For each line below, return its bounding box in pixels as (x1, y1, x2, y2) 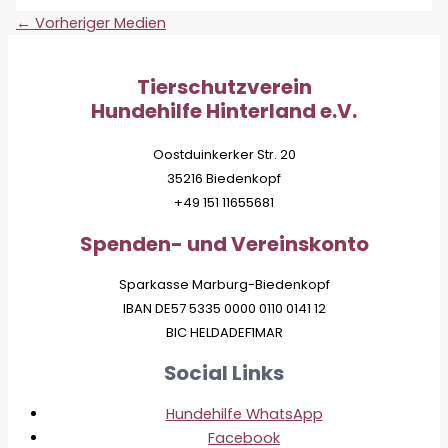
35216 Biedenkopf (167, 169, 281, 189)
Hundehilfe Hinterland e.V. (91, 97, 357, 126)
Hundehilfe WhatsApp (165, 403, 323, 424)
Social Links (164, 359, 284, 388)
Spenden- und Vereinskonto (79, 230, 369, 259)
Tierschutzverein (136, 73, 312, 102)
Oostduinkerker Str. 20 (152, 145, 296, 165)
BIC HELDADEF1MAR (165, 322, 283, 342)
